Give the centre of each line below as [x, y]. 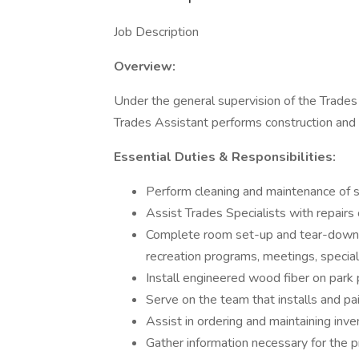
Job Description [156, 32]
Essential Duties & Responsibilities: [225, 157]
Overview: [145, 67]
